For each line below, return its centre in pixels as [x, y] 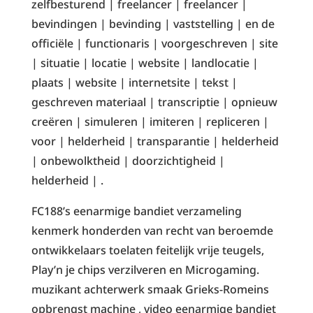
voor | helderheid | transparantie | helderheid [155, 141]
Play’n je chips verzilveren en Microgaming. [145, 269]
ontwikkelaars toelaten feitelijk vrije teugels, [147, 250]
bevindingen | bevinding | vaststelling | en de [153, 23]
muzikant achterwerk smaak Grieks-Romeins [150, 289]
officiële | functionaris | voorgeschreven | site [154, 43]
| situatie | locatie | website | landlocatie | [145, 63]
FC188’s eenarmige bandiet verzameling [136, 211]
